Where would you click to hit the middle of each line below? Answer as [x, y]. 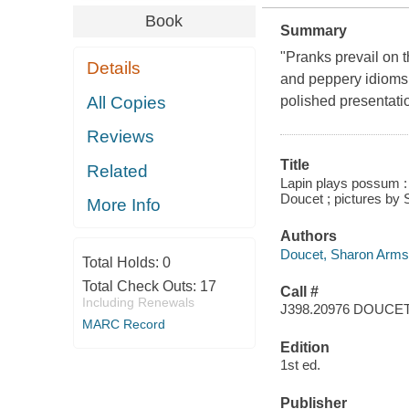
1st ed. [300, 365]
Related [118, 171]
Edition [304, 347]
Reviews [121, 137]
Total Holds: [122, 262]
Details [114, 68]
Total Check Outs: [141, 286]
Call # [299, 291]
